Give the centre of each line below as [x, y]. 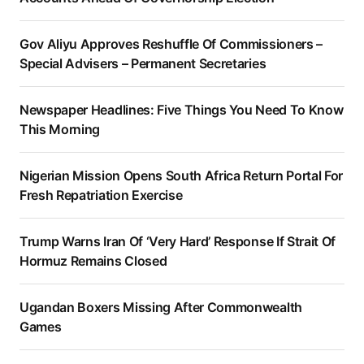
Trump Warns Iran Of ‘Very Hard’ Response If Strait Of [178, 242]
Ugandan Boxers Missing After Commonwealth [161, 308]
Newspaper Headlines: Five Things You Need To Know [182, 110]
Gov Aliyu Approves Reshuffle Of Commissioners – [171, 44]
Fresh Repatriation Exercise [101, 195]
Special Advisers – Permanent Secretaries [143, 64]
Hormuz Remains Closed [93, 261]
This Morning [60, 130]
